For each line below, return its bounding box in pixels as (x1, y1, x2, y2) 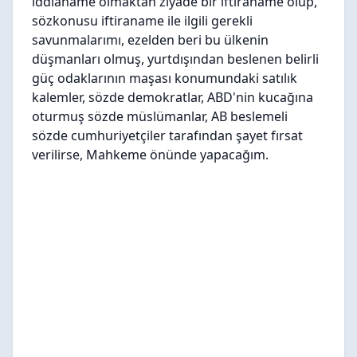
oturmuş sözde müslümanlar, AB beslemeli (32, 107, 288, 125)
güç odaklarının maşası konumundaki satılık (32, 69, 297, 87)
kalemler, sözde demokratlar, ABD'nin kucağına (32, 88, 313, 106)
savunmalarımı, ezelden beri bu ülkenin (32, 30, 269, 49)
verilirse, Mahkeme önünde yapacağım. (32, 145, 269, 163)
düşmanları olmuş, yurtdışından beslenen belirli (32, 49, 319, 68)
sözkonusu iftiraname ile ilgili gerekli (32, 11, 253, 29)
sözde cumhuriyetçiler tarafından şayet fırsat (32, 126, 303, 144)
